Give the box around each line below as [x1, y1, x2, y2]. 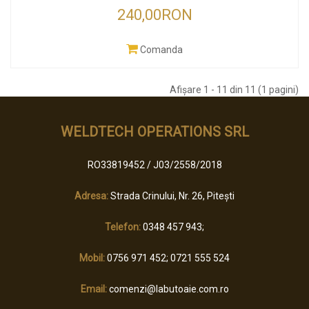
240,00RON [117, 6, 192, 23]
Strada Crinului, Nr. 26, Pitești [108, 190, 235, 201]
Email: [80, 283, 107, 295]
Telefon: [105, 221, 141, 232]
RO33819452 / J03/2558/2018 [87, 159, 222, 170]
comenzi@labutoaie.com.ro [106, 283, 229, 295]
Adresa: [74, 190, 108, 201]
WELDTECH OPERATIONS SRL [60, 123, 249, 140]
